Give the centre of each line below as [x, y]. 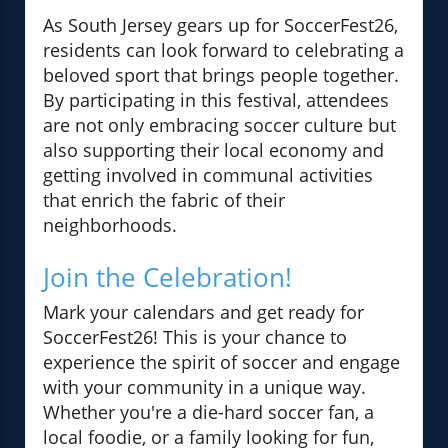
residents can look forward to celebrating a [223, 50]
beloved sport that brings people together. [221, 75]
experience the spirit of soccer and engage [221, 362]
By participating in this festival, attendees [216, 100]
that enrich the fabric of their [164, 200]
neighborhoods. [110, 225]
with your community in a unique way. [204, 387]
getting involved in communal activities [208, 175]
